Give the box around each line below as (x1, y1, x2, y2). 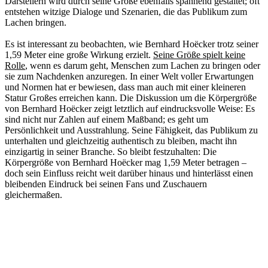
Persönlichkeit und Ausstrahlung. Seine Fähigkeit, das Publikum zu (5, 124, 258, 135)
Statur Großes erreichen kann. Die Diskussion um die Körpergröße (5, 92, 257, 103)
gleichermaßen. (5, 189, 62, 200)
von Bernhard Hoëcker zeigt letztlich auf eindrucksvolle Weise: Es (5, 103, 255, 114)
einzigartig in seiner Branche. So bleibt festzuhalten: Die (5, 146, 217, 157)
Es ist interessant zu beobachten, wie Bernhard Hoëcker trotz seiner (5, 38, 258, 49)
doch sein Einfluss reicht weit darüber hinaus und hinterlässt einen (5, 167, 253, 178)
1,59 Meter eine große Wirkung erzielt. (5, 49, 153, 60)
